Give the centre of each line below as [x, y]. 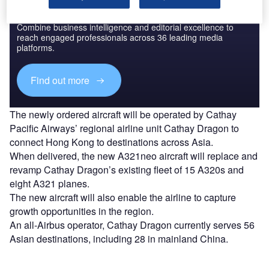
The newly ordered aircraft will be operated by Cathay [123, 115]
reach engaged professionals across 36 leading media [120, 37]
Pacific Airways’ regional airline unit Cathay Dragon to [124, 128]
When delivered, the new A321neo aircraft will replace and [134, 156]
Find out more [62, 80]
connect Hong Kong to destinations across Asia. [111, 142]
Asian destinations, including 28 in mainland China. [119, 239]
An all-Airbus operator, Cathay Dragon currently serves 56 [132, 225]
